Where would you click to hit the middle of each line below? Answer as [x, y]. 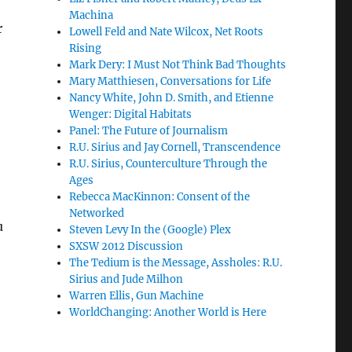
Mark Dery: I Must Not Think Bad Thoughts [178, 65]
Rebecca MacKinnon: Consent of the [160, 197]
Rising [86, 48]
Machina [92, 15]
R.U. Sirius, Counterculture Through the [169, 164]
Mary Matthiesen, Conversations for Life [170, 81]
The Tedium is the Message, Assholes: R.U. [176, 263]
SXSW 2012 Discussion [126, 246]
